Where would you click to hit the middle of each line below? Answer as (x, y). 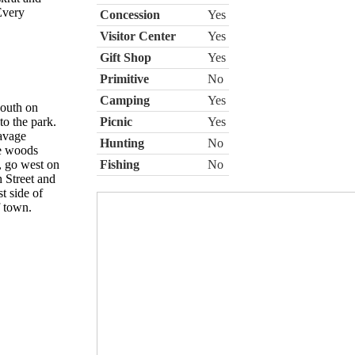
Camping (124, 100)
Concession (130, 14)
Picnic (116, 121)
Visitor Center (137, 36)
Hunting (122, 143)
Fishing (119, 164)
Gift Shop (125, 57)
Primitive (124, 78)
